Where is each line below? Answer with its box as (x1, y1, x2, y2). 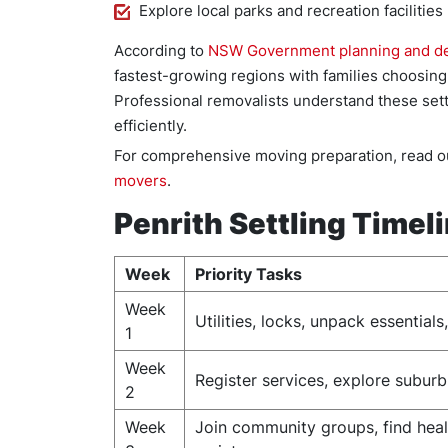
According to (114, 41, 208, 60)
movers (114, 171, 167, 190)
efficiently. (114, 116, 187, 135)
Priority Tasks (195, 264, 302, 284)
